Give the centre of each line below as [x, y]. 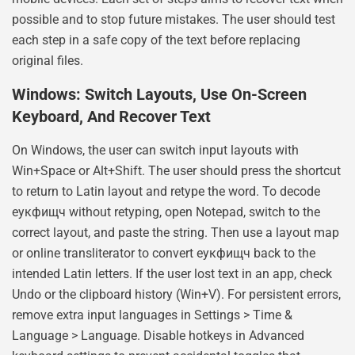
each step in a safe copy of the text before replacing [156, 40]
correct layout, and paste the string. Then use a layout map [176, 232]
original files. [48, 61]
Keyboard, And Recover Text [111, 116]
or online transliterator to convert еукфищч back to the [164, 253]
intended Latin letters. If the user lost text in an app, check [172, 273]
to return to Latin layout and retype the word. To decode [166, 191]
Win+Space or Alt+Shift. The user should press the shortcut [176, 170]
